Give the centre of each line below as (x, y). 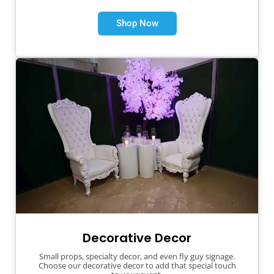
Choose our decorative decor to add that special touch (137, 266)
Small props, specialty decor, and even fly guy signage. (137, 257)
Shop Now (137, 23)
